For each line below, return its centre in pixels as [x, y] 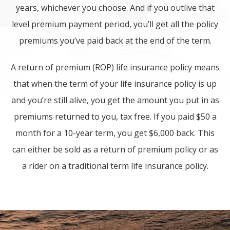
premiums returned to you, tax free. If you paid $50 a [115, 117]
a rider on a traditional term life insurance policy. [115, 166]
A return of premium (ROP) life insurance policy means [115, 67]
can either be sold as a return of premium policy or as [115, 149]
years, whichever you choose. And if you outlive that [115, 8]
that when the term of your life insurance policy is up [115, 84]
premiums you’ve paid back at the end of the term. [115, 41]
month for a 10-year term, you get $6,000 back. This [115, 133]
